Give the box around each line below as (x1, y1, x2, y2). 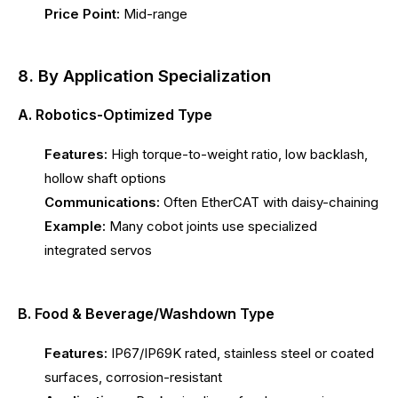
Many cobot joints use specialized (106, 217, 317, 235)
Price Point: (44, 4, 120, 22)
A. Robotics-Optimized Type (18, 105, 212, 123)
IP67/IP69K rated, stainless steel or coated (107, 345, 374, 362)
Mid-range (120, 4, 187, 22)
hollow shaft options (44, 169, 166, 187)
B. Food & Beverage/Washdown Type (18, 305, 275, 323)
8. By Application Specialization (18, 66, 271, 87)
